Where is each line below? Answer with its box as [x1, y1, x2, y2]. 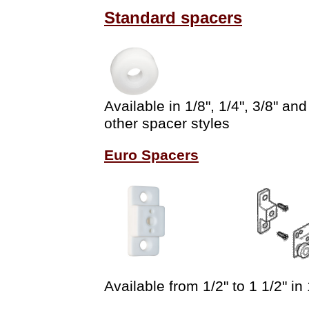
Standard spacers [104, 8, 242, 27]
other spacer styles [104, 115, 230, 132]
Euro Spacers [104, 147, 199, 164]
